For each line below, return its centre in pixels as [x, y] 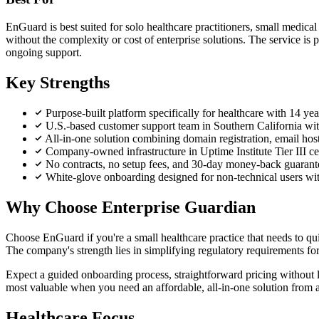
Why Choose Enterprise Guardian [131, 207]
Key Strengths [58, 82]
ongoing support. [44, 53]
